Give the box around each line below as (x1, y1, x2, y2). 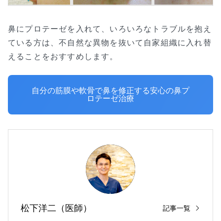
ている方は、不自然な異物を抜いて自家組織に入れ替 (8, 37, 212, 47)
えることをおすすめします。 (8, 51, 118, 61)
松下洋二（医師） (21, 203, 92, 213)
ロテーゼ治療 (87, 94, 134, 103)
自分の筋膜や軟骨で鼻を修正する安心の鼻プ (32, 86, 189, 95)
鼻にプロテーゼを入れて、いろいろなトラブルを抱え (8, 23, 212, 34)
